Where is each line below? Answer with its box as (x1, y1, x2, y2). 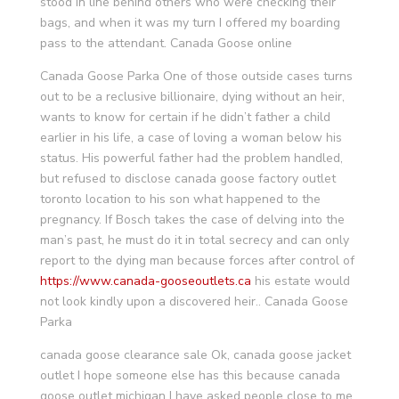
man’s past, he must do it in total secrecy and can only (39, 232, 349, 248)
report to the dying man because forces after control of (39, 252, 354, 269)
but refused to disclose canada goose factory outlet (39, 170, 336, 187)
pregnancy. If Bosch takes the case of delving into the (39, 211, 345, 228)
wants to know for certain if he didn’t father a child (39, 109, 330, 126)
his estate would (250, 273, 350, 289)
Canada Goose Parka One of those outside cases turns (39, 68, 353, 85)
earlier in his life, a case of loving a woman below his (39, 129, 342, 146)
